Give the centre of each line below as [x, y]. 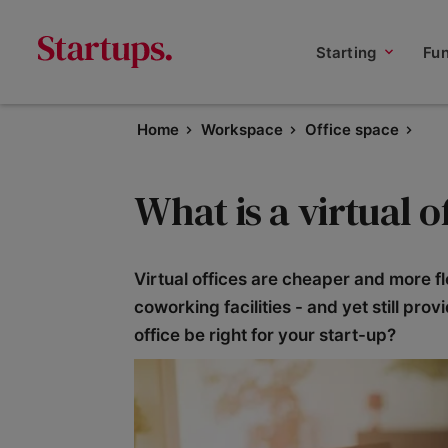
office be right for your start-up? [265, 335]
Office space [351, 129]
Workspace [241, 129]
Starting [346, 52]
